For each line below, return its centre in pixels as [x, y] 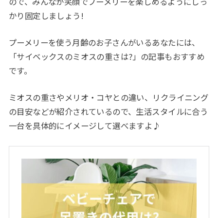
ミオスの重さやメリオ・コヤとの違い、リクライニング [109, 98]
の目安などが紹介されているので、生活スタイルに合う [108, 112]
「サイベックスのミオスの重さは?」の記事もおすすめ [107, 57]
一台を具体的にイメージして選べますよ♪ [84, 126]
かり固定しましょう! [46, 15]
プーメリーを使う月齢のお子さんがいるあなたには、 [104, 43]
